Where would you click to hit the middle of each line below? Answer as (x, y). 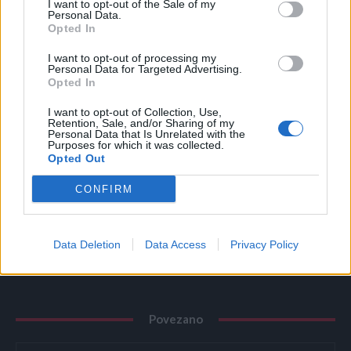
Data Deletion (87, 244)
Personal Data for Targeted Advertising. (145, 69)
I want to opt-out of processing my (132, 58)
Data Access (175, 244)
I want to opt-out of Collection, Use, (135, 112)
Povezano (175, 319)
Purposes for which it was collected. (136, 145)
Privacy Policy (264, 244)
